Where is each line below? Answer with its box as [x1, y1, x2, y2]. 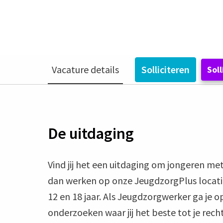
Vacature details [52, 63, 119, 76]
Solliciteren [141, 63, 190, 76]
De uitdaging [48, 123, 134, 144]
